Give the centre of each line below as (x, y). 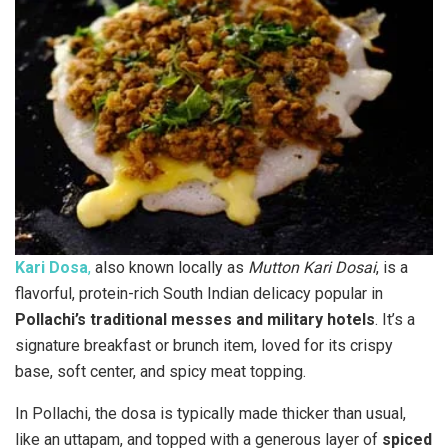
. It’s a (395, 319)
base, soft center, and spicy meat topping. (160, 371)
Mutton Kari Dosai (312, 267)
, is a (392, 267)
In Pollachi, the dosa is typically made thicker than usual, (210, 413)
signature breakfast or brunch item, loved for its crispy (204, 345)
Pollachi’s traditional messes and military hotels (195, 319)
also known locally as (169, 267)
